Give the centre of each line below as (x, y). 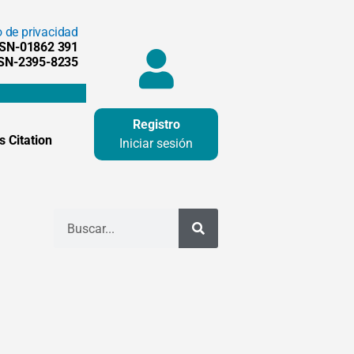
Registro (156, 124)
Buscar (78, 217)
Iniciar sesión (156, 143)
